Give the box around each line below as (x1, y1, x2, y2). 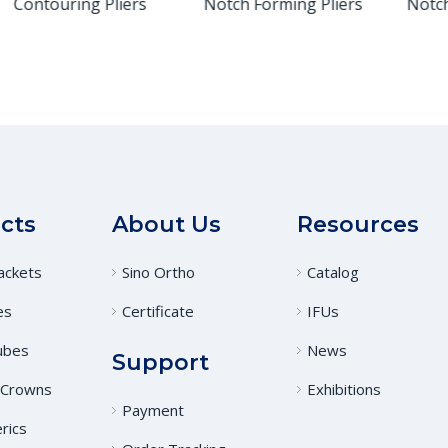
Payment (122, 400, 185, 421)
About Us (112, 211, 222, 239)
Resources (296, 211, 419, 239)
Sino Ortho (122, 262, 196, 283)
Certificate (122, 301, 195, 322)
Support (112, 349, 210, 377)
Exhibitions (306, 379, 381, 400)
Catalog (306, 262, 359, 283)
